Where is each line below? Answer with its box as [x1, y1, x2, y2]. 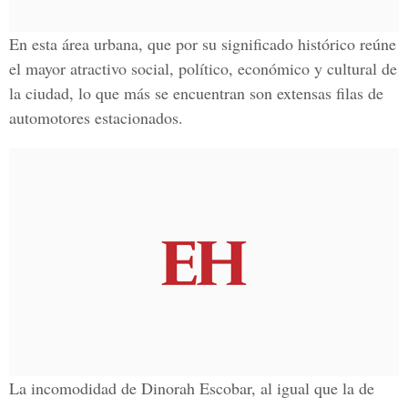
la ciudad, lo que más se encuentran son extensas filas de [9, 82, 383, 104]
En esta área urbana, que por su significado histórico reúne [9, 33, 396, 55]
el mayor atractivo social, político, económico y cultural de [9, 57, 397, 79]
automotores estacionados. [9, 107, 183, 128]
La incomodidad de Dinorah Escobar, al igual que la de [9, 377, 374, 399]
